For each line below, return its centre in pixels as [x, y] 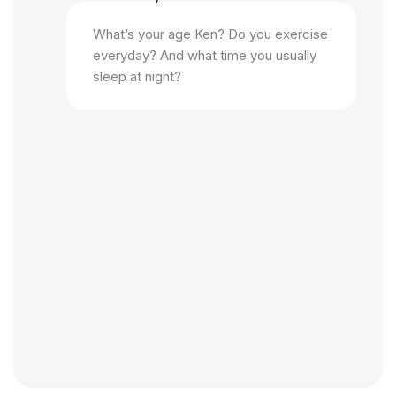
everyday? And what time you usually [205, 56]
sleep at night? [137, 77]
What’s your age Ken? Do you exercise [210, 34]
